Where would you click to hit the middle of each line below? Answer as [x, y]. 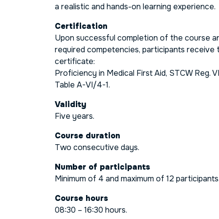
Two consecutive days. [97, 147]
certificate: [75, 61]
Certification [81, 26]
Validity [71, 104]
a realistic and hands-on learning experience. [135, 6]
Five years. [75, 116]
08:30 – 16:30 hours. [91, 210]
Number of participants [102, 167]
